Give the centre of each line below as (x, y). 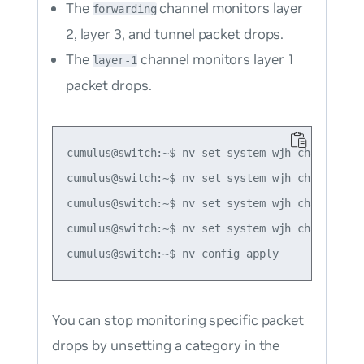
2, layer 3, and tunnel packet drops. (175, 34)
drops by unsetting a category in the (166, 346)
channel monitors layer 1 (216, 59)
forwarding (124, 9)
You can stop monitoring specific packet (178, 321)
